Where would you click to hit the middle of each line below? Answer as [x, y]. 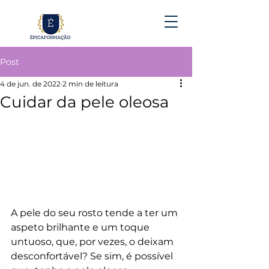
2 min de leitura [90, 84]
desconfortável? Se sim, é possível [93, 256]
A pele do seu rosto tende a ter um [95, 213]
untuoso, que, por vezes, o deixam [93, 242]
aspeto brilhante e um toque [83, 228]
